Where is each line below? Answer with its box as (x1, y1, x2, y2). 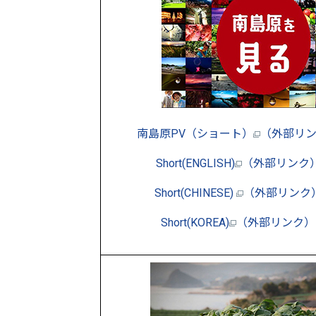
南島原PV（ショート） (137, 126, 253, 140)
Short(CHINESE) (154, 186, 236, 200)
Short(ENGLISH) (155, 156, 235, 170)
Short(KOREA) (161, 215, 229, 229)
